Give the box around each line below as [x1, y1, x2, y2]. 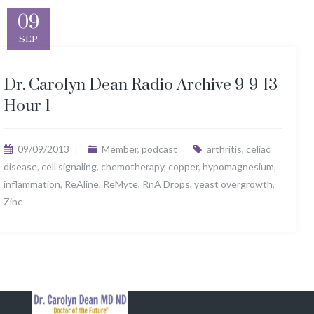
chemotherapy [101, 161, 164, 172]
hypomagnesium [203, 161, 274, 172]
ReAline [64, 178, 99, 190]
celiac [245, 143, 271, 155]
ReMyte [103, 178, 138, 190]
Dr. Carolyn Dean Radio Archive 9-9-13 [4, 75, 278, 95]
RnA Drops [142, 178, 190, 190]
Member [101, 143, 137, 155]
